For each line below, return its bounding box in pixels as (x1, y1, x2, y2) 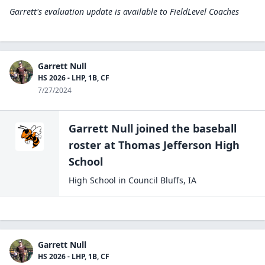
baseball (193, 121, 237, 135)
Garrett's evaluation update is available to (9, 6, 167, 17)
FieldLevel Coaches (170, 6, 239, 17)
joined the (133, 121, 193, 135)
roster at (69, 138, 115, 152)
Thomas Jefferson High (118, 138, 240, 152)
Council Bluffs (128, 174, 183, 186)
